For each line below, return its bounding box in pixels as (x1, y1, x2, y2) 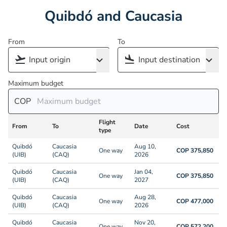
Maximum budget (8, 79, 63, 88)
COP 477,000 (176, 197, 213, 205)
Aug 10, (134, 142, 156, 150)
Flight (99, 118, 116, 126)
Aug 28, (134, 193, 156, 201)
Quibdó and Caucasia (45, 7, 182, 26)
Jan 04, (134, 168, 153, 176)
